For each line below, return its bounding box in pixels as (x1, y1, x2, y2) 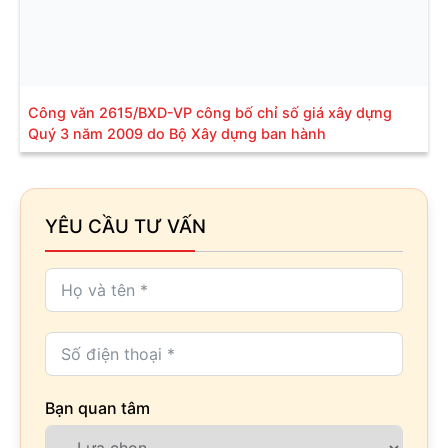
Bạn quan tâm (45, 397, 150, 418)
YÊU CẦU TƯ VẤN (45, 214, 206, 238)
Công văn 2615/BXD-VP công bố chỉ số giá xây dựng (28, 103, 392, 121)
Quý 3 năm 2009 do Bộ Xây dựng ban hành (28, 124, 326, 142)
